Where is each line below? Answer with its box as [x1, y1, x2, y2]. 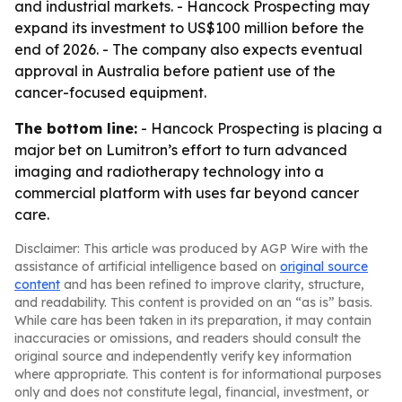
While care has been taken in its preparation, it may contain [14, 312, 371, 328]
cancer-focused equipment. [14, 83, 206, 101]
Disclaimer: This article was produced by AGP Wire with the [14, 240, 368, 257]
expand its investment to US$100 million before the [14, 19, 364, 37]
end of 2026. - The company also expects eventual [14, 40, 363, 58]
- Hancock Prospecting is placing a [137, 119, 382, 137]
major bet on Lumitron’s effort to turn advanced [14, 141, 347, 159]
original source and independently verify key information [14, 348, 352, 364]
